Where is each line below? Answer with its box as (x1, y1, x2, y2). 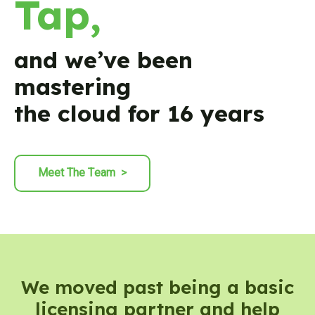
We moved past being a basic (21, 276, 294, 300)
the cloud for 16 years (14, 99, 264, 128)
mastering (14, 72, 131, 101)
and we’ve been (14, 46, 193, 75)
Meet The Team (38, 165, 121, 182)
